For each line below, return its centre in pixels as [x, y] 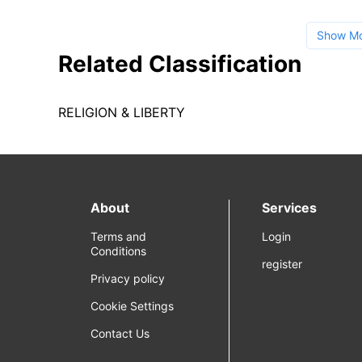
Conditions [118, 251]
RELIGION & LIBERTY [122, 112]
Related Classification [180, 64]
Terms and [118, 236]
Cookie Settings [132, 306]
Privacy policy [128, 278]
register [282, 264]
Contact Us [120, 333]
